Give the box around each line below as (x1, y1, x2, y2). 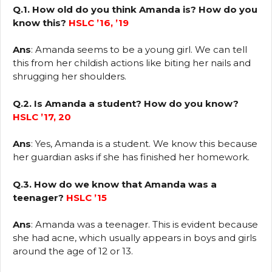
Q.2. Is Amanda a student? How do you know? (13, 97, 239, 109)
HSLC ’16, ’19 (69, 16, 129, 29)
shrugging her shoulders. (13, 70, 126, 83)
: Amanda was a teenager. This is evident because (31, 219, 258, 231)
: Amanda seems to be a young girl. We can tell (31, 44, 247, 56)
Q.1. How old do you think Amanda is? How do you (13, 3, 257, 15)
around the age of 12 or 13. (13, 245, 133, 257)
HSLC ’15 (66, 191, 107, 203)
